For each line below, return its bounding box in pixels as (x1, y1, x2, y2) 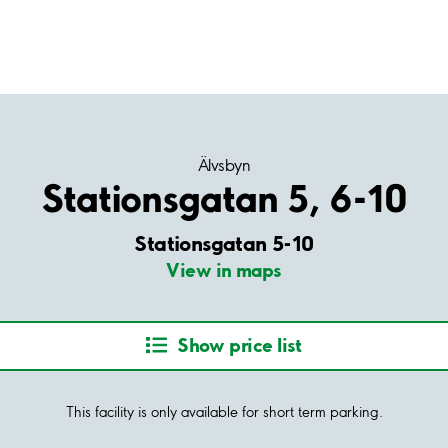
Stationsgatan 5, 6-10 (40, 175, 408, 221)
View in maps (166, 258, 282, 282)
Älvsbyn (197, 155, 251, 175)
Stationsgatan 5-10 (134, 230, 314, 256)
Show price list (177, 333, 302, 358)
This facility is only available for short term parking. (65, 402, 383, 421)
